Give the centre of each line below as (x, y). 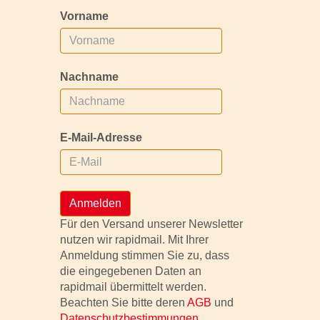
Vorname (84, 16)
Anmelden (95, 203)
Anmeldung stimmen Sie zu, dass (144, 255)
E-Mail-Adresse (101, 137)
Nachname (89, 77)
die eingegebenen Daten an (130, 271)
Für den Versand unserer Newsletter (151, 224)
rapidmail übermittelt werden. (133, 287)
